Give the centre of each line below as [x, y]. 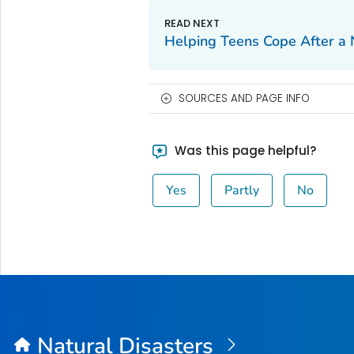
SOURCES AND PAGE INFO [244, 99]
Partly [242, 191]
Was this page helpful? [244, 151]
